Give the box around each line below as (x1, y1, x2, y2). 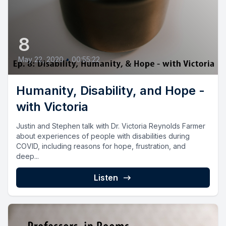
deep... (16, 151, 39, 160)
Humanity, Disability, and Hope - (16, 83, 205, 98)
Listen (94, 172, 118, 183)
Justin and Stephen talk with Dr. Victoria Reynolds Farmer (16, 121, 205, 130)
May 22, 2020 (18, 54, 64, 64)
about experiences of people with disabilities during (16, 131, 190, 140)
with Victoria (16, 99, 88, 114)
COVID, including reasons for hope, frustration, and (16, 141, 186, 150)
